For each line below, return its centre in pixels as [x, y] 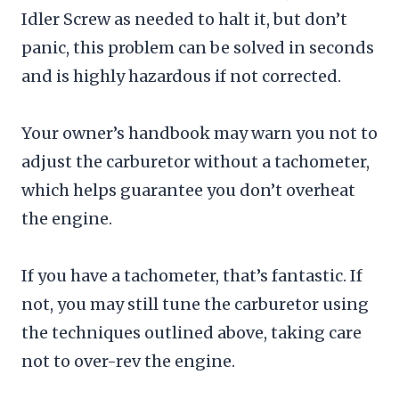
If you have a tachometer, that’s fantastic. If [192, 275]
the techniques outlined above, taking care [191, 332]
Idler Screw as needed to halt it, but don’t [184, 19]
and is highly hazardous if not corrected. [181, 76]
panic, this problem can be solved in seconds [198, 47]
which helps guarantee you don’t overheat [188, 190]
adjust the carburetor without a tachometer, [195, 161]
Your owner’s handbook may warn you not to [199, 133]
